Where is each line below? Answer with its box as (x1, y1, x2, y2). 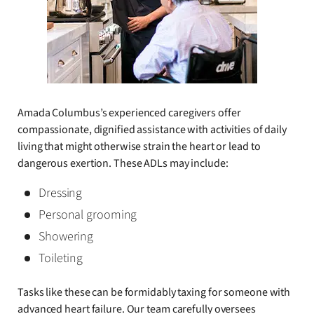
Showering (39, 227, 94, 245)
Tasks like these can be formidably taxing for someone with (18, 284, 291, 300)
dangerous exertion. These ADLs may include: (18, 155, 228, 171)
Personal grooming (39, 205, 137, 224)
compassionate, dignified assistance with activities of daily (18, 121, 287, 137)
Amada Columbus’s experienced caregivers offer (18, 104, 241, 121)
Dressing (39, 184, 83, 202)
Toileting (39, 249, 83, 267)
